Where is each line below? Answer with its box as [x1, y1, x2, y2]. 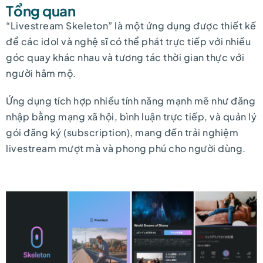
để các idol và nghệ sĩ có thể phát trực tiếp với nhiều [6, 35, 251, 48]
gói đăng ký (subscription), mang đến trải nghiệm [6, 126, 238, 139]
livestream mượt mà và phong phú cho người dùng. [6, 141, 246, 154]
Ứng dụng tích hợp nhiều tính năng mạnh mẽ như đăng [6, 94, 255, 107]
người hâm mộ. [6, 66, 76, 79]
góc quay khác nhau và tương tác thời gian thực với [6, 50, 244, 63]
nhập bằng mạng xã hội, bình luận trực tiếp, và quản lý [6, 110, 257, 123]
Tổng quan [6, 1, 76, 19]
